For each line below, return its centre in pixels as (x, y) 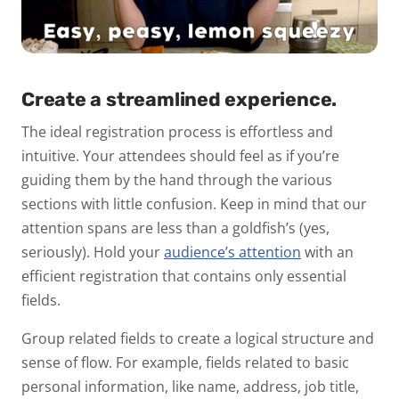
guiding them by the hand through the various (177, 179)
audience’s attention (232, 252)
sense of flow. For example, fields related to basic (185, 362)
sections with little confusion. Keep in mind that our (194, 204)
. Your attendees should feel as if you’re (208, 155)
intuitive (49, 155)
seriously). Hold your (93, 252)
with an (329, 252)
